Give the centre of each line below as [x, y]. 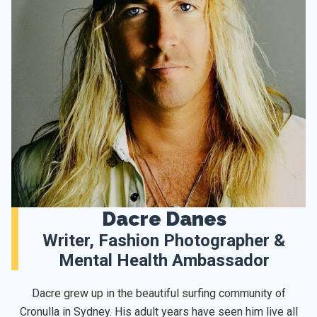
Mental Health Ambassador [164, 260]
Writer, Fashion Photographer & [164, 241]
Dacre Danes [164, 219]
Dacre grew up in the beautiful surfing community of [158, 293]
